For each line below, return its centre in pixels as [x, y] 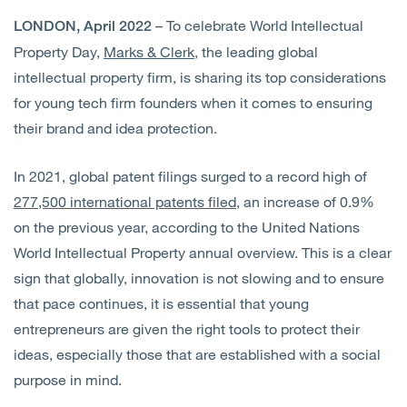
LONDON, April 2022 [83, 26]
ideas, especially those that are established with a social [197, 354]
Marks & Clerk [149, 52]
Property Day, [59, 52]
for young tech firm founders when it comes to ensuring [193, 103]
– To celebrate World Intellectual [258, 25]
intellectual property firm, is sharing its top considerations [200, 77]
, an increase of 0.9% [305, 202]
